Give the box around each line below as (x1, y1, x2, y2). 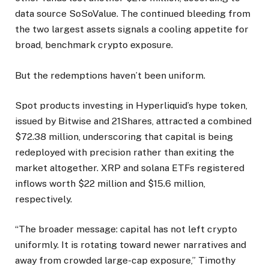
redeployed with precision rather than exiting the (15, 146, 234, 158)
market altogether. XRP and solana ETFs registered (15, 162, 244, 174)
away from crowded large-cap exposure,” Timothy (15, 254, 235, 266)
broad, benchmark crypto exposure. (15, 39, 173, 51)
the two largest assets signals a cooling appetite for (15, 23, 249, 35)
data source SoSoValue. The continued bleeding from (15, 8, 250, 20)
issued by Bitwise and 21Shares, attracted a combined (15, 115, 252, 127)
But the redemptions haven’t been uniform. (15, 69, 205, 81)
